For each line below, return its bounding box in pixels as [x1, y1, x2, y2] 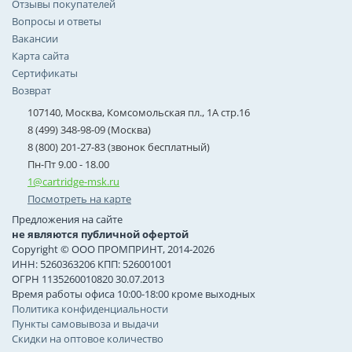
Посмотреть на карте [27, 192, 131, 206]
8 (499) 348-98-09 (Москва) [27, 123, 151, 137]
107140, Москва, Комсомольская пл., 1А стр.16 [27, 105, 250, 119]
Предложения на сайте [12, 212, 125, 226]
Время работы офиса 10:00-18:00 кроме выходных [12, 287, 255, 301]
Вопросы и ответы [12, 14, 101, 28]
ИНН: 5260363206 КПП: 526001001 [12, 257, 172, 271]
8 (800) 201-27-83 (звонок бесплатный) [27, 140, 210, 154]
